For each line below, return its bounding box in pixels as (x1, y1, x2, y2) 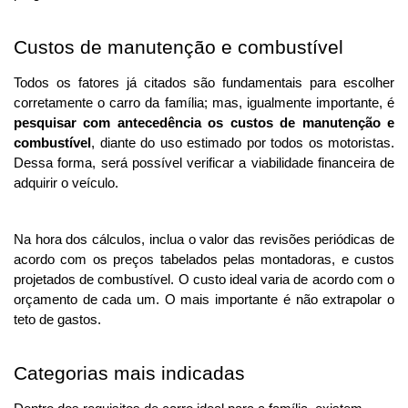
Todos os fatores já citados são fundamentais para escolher (14, 76, 394, 91)
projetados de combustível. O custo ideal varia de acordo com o (14, 272, 394, 288)
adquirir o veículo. (14, 176, 122, 191)
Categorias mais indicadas (14, 362, 245, 385)
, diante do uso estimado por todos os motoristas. (91, 136, 394, 151)
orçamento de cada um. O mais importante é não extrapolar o (14, 292, 394, 308)
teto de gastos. (14, 312, 101, 328)
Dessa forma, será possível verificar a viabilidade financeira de (14, 156, 394, 171)
